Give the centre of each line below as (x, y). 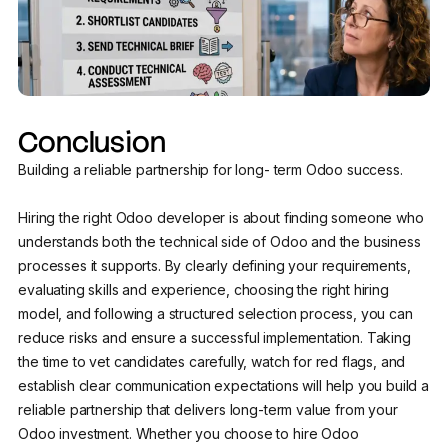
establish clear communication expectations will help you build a (223, 386)
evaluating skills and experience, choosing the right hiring (203, 290)
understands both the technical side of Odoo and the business (219, 242)
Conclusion (92, 142)
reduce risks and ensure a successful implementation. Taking (214, 338)
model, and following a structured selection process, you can (215, 314)
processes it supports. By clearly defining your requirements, (214, 266)
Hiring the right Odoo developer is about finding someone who (221, 218)
